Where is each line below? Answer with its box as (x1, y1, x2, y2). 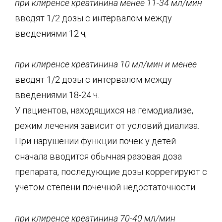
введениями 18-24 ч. (15, 90, 99, 100)
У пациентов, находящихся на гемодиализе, (15, 105, 193, 115)
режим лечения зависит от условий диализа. (15, 120, 199, 131)
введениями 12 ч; (15, 28, 87, 39)
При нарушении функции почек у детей (15, 136, 176, 146)
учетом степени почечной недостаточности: (15, 182, 197, 192)
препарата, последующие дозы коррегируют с (15, 166, 207, 177)
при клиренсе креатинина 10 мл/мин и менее (15, 59, 197, 69)
